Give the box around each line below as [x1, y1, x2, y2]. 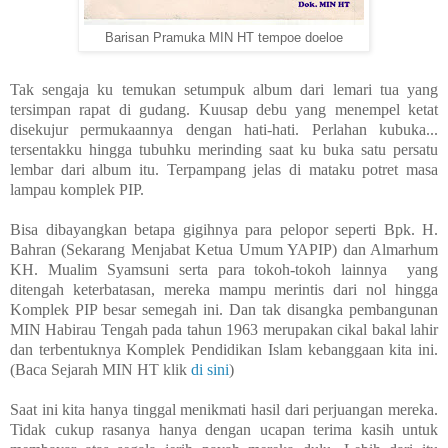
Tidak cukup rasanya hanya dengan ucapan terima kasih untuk [10, 421, 438, 439]
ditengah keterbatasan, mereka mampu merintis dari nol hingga [10, 281, 438, 299]
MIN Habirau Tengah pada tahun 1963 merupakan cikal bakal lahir [10, 321, 438, 339]
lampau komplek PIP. [10, 181, 148, 199]
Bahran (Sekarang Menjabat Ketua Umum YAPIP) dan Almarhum [10, 241, 438, 259]
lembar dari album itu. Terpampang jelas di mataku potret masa [10, 161, 438, 179]
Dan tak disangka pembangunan [229, 301, 438, 319]
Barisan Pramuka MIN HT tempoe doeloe [105, 31, 343, 46]
